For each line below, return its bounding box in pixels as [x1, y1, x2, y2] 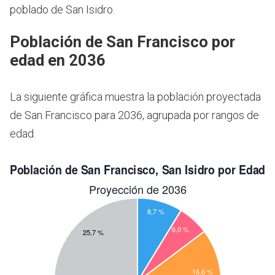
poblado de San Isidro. [10, 2, 115, 16]
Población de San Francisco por [10, 33, 235, 52]
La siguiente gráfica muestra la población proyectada [10, 90, 261, 104]
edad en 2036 [10, 51, 106, 70]
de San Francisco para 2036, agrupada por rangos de [10, 109, 259, 122]
